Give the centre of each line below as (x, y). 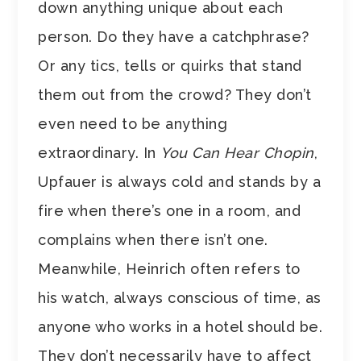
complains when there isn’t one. (153, 239)
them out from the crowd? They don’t (175, 94)
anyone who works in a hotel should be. (180, 326)
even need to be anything (133, 123)
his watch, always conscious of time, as (180, 297)
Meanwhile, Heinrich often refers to (169, 268)
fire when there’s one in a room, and (170, 210)
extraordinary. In (100, 152)
